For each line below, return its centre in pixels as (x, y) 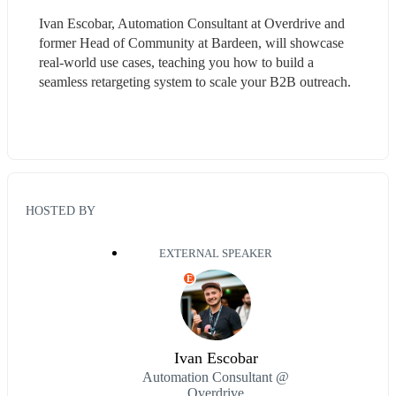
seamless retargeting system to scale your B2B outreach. (195, 81)
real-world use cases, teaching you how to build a (176, 62)
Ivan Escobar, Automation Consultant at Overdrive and (192, 23)
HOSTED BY (61, 211)
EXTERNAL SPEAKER (216, 254)
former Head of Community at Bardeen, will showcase (191, 42)
